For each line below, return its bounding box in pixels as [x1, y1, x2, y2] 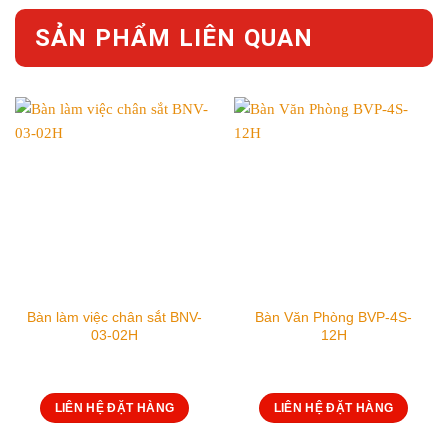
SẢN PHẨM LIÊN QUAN [35, 24, 314, 53]
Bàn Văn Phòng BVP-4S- [255, 309, 412, 326]
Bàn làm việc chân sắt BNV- [27, 309, 202, 326]
